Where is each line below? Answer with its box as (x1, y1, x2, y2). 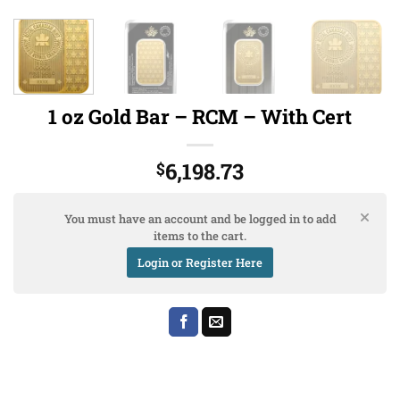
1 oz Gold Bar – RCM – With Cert (48, 103, 352, 129)
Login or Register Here (137, 254, 262, 271)
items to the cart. (154, 227, 246, 244)
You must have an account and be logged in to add (63, 210, 337, 227)
